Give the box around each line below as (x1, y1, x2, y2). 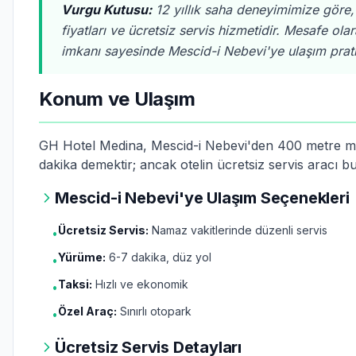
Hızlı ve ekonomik (92, 277, 188, 291)
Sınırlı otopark (117, 304, 192, 318)
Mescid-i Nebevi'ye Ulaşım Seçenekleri (55, 188, 350, 207)
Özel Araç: (58, 304, 117, 318)
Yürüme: (58, 250, 106, 264)
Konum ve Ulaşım (39, 87, 195, 110)
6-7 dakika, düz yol (106, 250, 211, 264)
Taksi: (58, 277, 92, 291)
